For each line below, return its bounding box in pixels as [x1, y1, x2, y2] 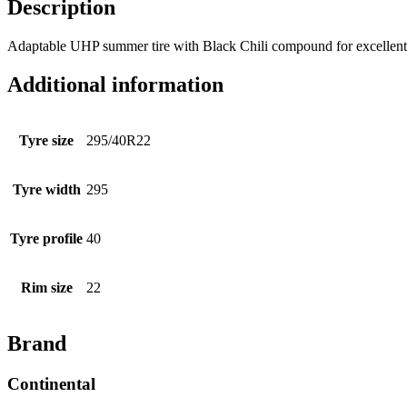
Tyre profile [10, 231, 83, 247]
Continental [7, 373, 95, 393]
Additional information [7, 73, 223, 97]
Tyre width [12, 182, 81, 198]
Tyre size [19, 133, 74, 149]
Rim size [20, 280, 73, 296]
